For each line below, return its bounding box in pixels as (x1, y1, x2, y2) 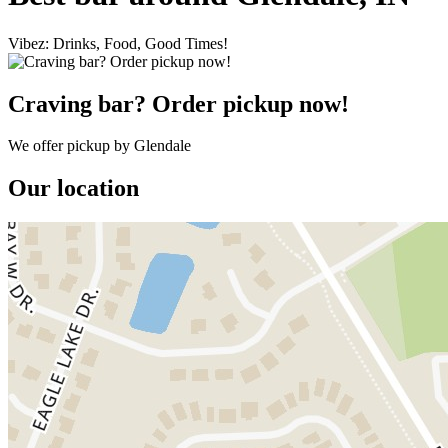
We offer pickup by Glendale (8, 137, 191, 155)
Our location (8, 175, 139, 202)
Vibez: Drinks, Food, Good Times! (8, 34, 228, 52)
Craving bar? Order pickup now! (8, 90, 349, 117)
